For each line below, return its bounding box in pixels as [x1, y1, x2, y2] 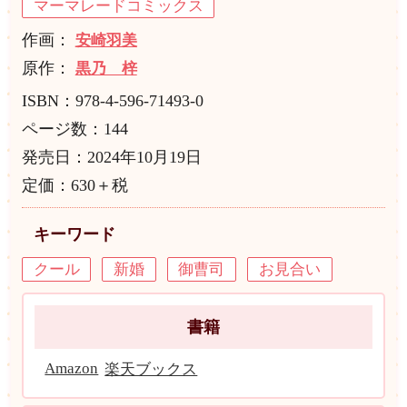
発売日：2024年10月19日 [21, 147, 202, 166]
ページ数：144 [21, 119, 128, 138]
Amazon [45, 360, 99, 378]
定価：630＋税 [21, 175, 128, 194]
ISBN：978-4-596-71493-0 [21, 91, 203, 110]
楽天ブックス [104, 361, 198, 379]
